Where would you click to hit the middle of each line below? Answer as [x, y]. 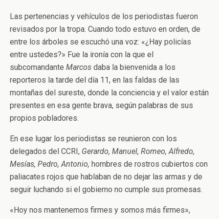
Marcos [79, 67]
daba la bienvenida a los [134, 67]
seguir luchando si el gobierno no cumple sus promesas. [106, 189]
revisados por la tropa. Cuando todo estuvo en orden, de [105, 29]
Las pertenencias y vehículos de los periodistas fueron [104, 16]
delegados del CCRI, [46, 151]
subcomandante [37, 67]
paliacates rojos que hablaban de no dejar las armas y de [106, 177]
